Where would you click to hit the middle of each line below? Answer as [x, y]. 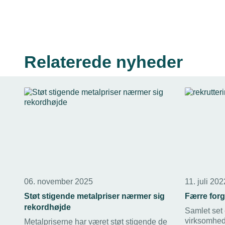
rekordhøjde [47, 207]
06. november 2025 [59, 181]
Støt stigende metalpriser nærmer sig [94, 196]
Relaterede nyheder [103, 62]
